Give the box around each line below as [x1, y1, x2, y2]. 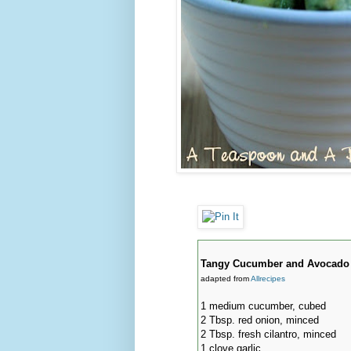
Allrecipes [250, 273, 285, 283]
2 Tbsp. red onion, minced [200, 313, 319, 326]
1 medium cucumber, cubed [200, 299, 326, 312]
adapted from [200, 273, 251, 283]
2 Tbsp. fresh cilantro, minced [200, 327, 336, 340]
